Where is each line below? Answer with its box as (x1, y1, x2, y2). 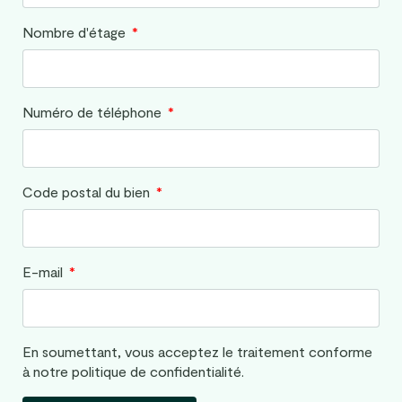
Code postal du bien (22, 183, 153, 201)
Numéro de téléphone (22, 103, 165, 121)
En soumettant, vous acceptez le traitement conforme (22, 343, 372, 361)
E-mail (22, 263, 66, 281)
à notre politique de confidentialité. (22, 363, 244, 380)
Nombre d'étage (22, 23, 129, 41)
